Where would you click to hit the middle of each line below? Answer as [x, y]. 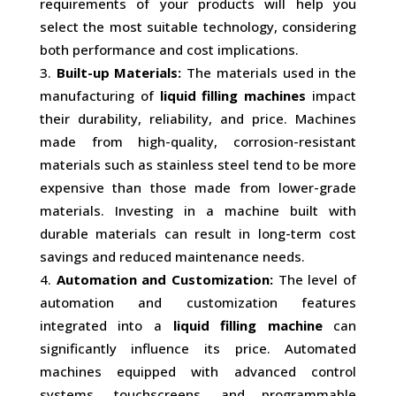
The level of [317, 279]
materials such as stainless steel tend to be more [198, 164]
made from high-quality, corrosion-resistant [198, 141]
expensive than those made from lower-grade [198, 187]
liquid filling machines [233, 95]
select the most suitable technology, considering [198, 27]
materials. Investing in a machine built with [198, 210]
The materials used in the [272, 72]
